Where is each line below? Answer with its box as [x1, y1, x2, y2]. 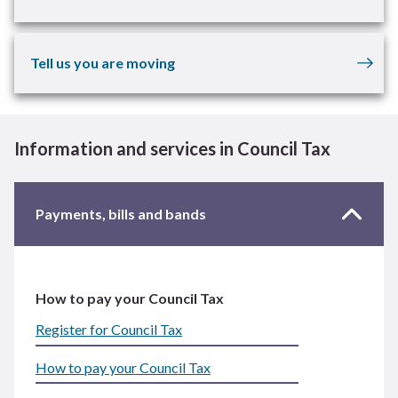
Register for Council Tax [36, 321, 182, 338]
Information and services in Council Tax [14, 138, 330, 159]
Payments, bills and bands [36, 205, 206, 222]
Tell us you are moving [30, 54, 175, 71]
